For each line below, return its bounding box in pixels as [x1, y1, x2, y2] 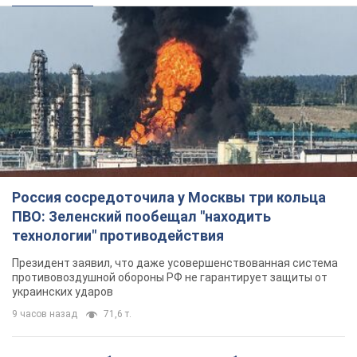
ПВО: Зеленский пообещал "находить [12, 208, 271, 226]
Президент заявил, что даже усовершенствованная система [12, 257, 338, 270]
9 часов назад [12, 308, 77, 320]
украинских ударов [12, 285, 113, 299]
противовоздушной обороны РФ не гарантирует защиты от [12, 271, 328, 284]
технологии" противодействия [12, 227, 224, 245]
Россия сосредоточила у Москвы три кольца [12, 189, 326, 206]
